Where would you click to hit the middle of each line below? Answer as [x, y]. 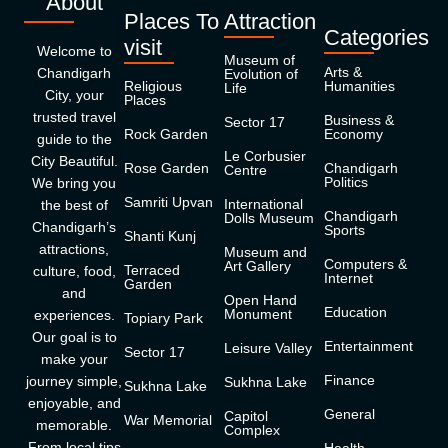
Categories [376, 37]
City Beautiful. [74, 161]
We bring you [74, 183]
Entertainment [368, 346]
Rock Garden [166, 134]
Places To [171, 21]
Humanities [359, 86]
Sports [344, 230]
